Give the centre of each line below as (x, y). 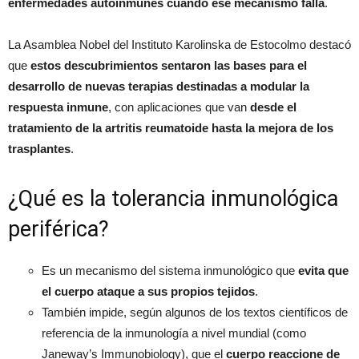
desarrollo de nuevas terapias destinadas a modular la (159, 86)
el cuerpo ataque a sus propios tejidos (148, 291)
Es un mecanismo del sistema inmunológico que (170, 270)
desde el (273, 107)
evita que (323, 270)
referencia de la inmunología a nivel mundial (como (174, 333)
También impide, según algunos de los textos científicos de (195, 312)
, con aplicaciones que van (179, 107)
